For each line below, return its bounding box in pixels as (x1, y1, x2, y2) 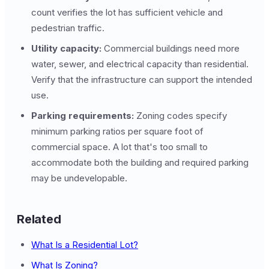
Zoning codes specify (134, 110, 227, 121)
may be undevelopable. (31, 172, 127, 184)
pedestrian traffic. (31, 22, 104, 34)
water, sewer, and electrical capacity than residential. (31, 58, 249, 70)
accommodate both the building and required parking (31, 157, 249, 168)
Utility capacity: (31, 43, 101, 54)
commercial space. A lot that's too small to (31, 141, 208, 153)
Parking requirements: (31, 110, 134, 121)
